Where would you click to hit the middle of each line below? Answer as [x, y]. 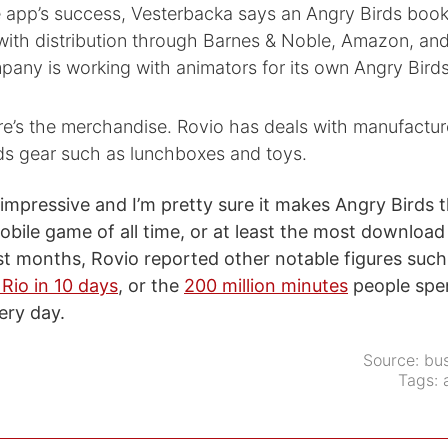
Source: [393, 360]
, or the [151, 285]
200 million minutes [266, 285]
